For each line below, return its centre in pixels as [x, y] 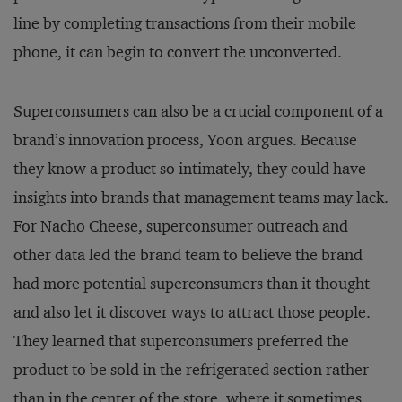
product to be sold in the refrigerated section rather [191, 370]
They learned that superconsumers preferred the [181, 341]
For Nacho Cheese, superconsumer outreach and [181, 226]
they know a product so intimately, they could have [190, 169]
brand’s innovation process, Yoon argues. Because [185, 140]
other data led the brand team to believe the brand [188, 255]
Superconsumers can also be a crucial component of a [198, 111]
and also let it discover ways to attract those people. [192, 312]
